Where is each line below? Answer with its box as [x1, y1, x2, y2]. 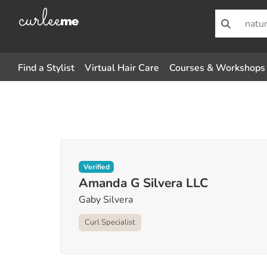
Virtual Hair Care [85, 61, 159, 74]
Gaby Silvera [78, 193, 133, 206]
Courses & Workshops [169, 61, 265, 74]
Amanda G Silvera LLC [78, 174, 208, 191]
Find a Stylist [18, 61, 74, 74]
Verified [83, 162, 110, 172]
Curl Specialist [84, 216, 135, 228]
